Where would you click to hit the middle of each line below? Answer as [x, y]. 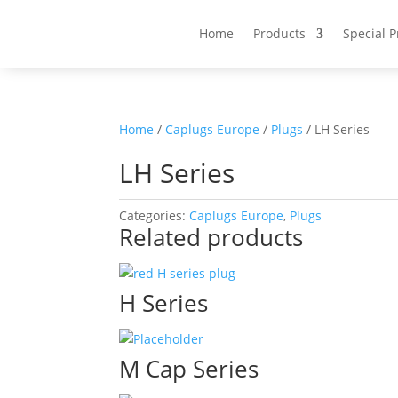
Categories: [155, 215]
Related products [211, 237]
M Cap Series [189, 369]
